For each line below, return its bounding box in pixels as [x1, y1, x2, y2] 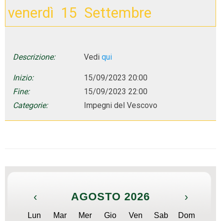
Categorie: [13, 100, 48, 110]
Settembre [84, 4, 151, 22]
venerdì [7, 4, 54, 22]
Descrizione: [13, 52, 55, 62]
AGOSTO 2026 [71, 190, 150, 203]
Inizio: [13, 73, 34, 82]
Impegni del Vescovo [84, 100, 157, 110]
